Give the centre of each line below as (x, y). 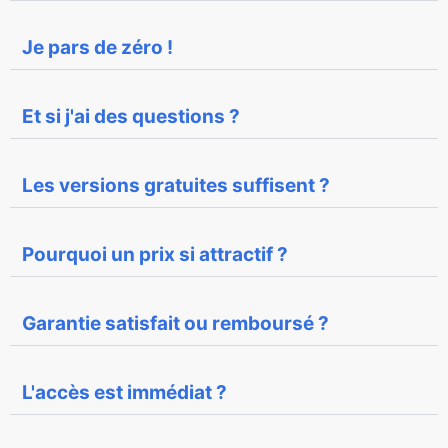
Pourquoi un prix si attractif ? (155, 254)
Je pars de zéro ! (97, 47)
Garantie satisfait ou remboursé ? (175, 323)
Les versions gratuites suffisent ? (176, 185)
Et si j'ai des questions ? (131, 116)
